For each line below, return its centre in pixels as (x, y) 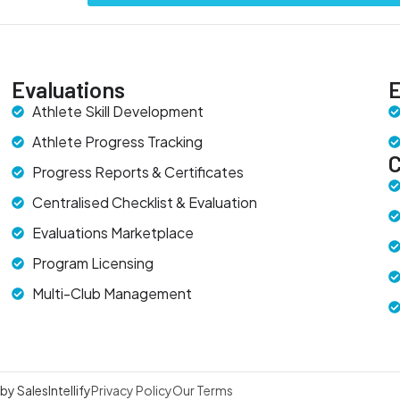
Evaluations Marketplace (112, 233)
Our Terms (203, 390)
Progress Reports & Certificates (137, 172)
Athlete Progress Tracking (117, 142)
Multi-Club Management (112, 293)
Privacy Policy (132, 390)
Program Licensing (92, 263)
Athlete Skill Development (117, 111)
